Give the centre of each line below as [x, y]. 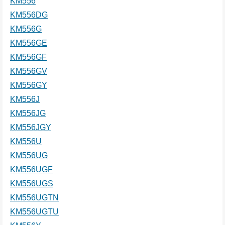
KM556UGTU [34, 211]
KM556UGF [31, 169]
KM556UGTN [34, 197]
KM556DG [29, 15]
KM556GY [29, 85]
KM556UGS [32, 183]
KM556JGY [31, 127]
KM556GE [29, 43]
